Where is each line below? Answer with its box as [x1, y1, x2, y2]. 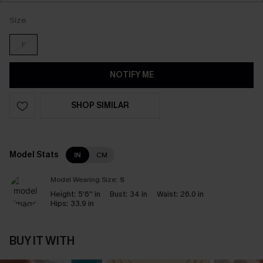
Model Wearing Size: [50, 175, 117, 184]
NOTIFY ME [109, 69, 154, 80]
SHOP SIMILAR [70, 100, 129, 111]
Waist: [157, 189, 178, 199]
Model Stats [9, 149, 59, 160]
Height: [50, 189, 76, 199]
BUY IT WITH [9, 233, 75, 249]
